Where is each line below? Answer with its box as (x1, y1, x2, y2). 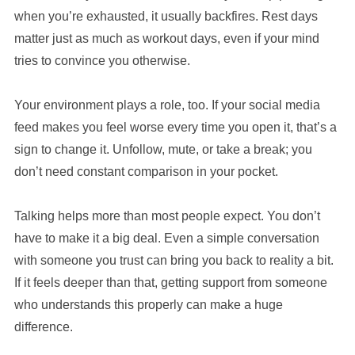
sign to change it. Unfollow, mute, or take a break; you (13, 142, 312, 156)
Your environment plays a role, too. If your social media (13, 97, 320, 112)
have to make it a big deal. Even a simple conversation (13, 231, 319, 245)
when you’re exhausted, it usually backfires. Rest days (13, 9, 318, 23)
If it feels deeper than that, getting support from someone (13, 275, 327, 289)
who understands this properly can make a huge (13, 297, 283, 311)
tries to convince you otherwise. (13, 53, 190, 67)
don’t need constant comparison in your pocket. (13, 164, 278, 178)
